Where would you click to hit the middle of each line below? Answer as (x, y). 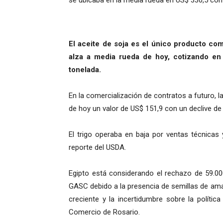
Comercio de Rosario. (104, 212)
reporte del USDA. (97, 148)
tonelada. (85, 70)
